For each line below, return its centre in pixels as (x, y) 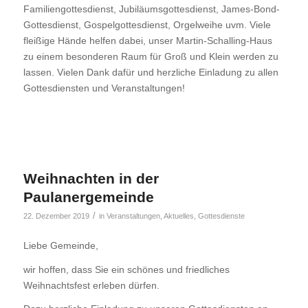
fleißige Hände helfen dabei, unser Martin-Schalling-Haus (147, 40)
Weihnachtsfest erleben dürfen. (91, 285)
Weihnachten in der (91, 178)
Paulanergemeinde (88, 197)
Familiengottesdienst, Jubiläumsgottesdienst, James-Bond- (151, 9)
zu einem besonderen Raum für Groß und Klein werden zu (151, 56)
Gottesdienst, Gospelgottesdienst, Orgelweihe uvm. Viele (147, 24)
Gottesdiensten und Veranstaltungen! (104, 88)
